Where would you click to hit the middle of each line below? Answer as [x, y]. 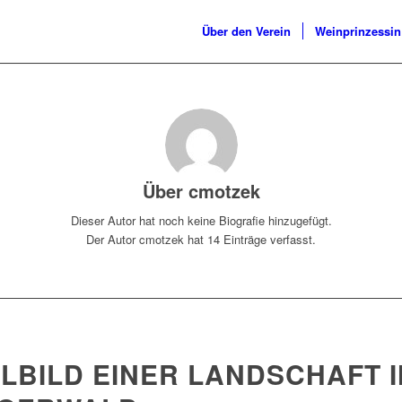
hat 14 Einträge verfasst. [250, 240]
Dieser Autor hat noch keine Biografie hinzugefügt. [201, 221]
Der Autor [113, 240]
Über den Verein [246, 31]
